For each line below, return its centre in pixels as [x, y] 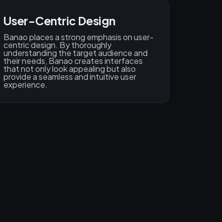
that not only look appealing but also [70, 69]
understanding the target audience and [76, 53]
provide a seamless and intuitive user [70, 77]
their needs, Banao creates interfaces [73, 61]
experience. [26, 85]
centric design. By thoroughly [57, 45]
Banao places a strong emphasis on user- [79, 37]
